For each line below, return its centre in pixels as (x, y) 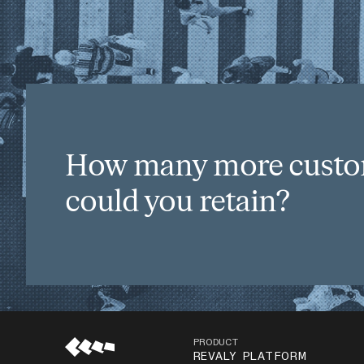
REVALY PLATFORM (250, 357)
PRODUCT (216, 343)
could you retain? (177, 202)
